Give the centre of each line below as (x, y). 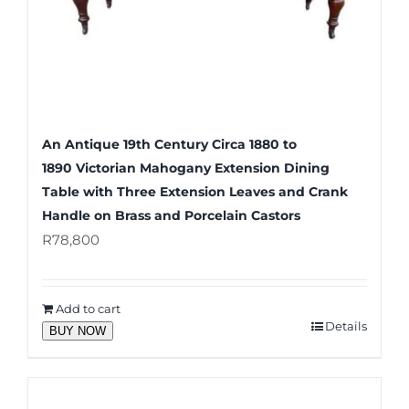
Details (346, 326)
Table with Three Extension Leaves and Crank (195, 192)
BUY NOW (78, 331)
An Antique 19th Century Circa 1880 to (169, 145)
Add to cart (88, 309)
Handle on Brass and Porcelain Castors (171, 216)
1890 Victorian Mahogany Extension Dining (186, 168)
